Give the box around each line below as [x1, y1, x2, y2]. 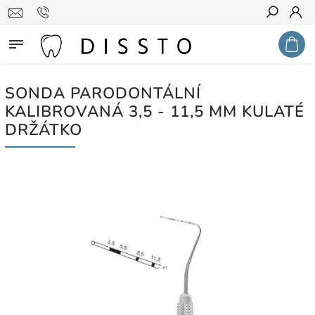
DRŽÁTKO [5, 119, 82, 141]
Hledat [266, 32, 300, 43]
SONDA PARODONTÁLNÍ [5, 82, 201, 104]
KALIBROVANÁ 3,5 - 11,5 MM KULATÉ [5, 101, 304, 122]
